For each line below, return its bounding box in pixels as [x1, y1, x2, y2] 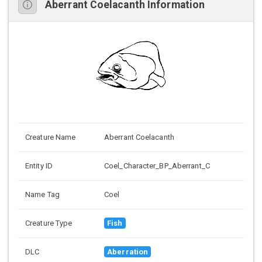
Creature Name [25, 133, 76, 142]
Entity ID [25, 161, 53, 171]
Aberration [107, 247, 149, 257]
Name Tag [25, 190, 60, 199]
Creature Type [25, 219, 73, 228]
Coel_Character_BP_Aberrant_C [104, 161, 210, 171]
